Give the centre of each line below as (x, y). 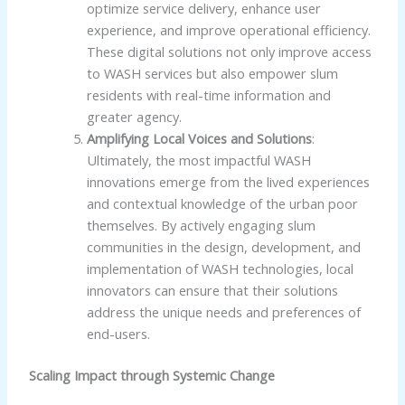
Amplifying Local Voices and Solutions (199, 138)
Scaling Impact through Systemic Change (151, 375)
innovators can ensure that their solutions (212, 290)
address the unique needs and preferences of (223, 311)
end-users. (118, 333)
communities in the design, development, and (223, 246)
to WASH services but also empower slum (212, 73)
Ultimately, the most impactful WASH (198, 160)
